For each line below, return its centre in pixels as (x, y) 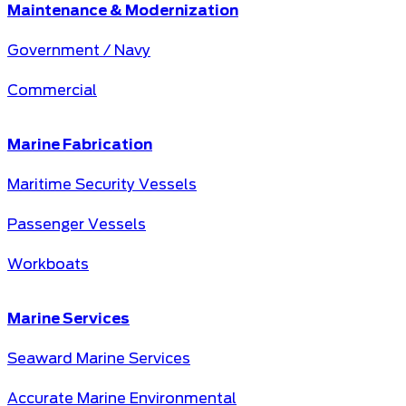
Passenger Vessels (77, 225)
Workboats (48, 265)
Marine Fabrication (80, 145)
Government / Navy (79, 51)
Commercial (52, 91)
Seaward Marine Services (99, 359)
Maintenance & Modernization (123, 11)
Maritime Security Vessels (102, 185)
